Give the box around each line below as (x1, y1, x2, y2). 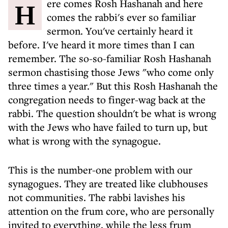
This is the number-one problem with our (8, 163, 192, 177)
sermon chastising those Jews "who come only (8, 65, 214, 79)
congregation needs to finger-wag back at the (8, 93, 206, 106)
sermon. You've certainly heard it (47, 24, 193, 38)
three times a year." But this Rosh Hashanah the (8, 79, 218, 93)
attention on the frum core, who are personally (8, 204, 214, 218)
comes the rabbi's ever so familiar (47, 10, 196, 24)
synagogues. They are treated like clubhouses (8, 177, 208, 190)
